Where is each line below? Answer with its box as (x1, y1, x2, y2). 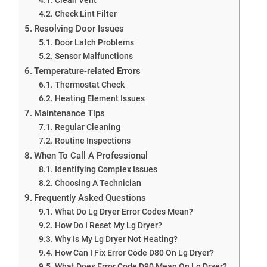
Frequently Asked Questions (34, 192, 147, 203)
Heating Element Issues (54, 93, 145, 103)
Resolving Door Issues (34, 23, 125, 34)
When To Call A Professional (34, 150, 148, 161)
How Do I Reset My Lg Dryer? (54, 220, 162, 230)
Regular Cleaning (54, 122, 120, 132)
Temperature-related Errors (34, 65, 141, 76)
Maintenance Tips (34, 107, 105, 119)
